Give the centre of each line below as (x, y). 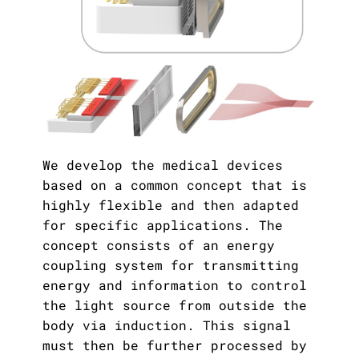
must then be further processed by (175, 345)
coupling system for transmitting (171, 265)
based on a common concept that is (175, 185)
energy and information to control (175, 285)
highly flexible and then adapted (171, 205)
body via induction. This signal (167, 325)
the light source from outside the (175, 305)
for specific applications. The (163, 225)
